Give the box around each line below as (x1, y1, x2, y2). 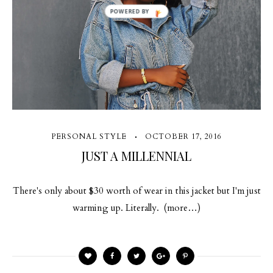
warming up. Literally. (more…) (73, 202, 200, 214)
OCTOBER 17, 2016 (145, 132, 222, 141)
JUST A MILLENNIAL (82, 147, 191, 164)
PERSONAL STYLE (51, 132, 127, 141)
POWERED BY (110, 7, 150, 15)
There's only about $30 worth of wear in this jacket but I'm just (12, 185, 261, 197)
